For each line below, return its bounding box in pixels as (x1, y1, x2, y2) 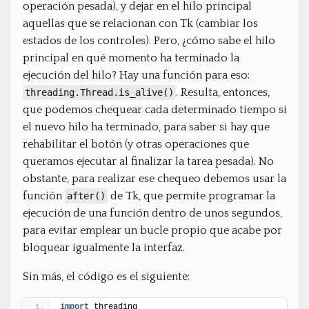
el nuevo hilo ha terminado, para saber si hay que (23, 120, 270, 133)
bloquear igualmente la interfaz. (23, 241, 185, 254)
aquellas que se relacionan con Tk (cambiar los (23, 17, 258, 30)
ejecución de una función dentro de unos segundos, (23, 206, 282, 219)
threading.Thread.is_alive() (25, 86, 174, 98)
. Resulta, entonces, (176, 86, 270, 99)
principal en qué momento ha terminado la (23, 51, 239, 64)
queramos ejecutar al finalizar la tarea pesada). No (23, 154, 274, 168)
